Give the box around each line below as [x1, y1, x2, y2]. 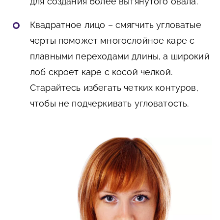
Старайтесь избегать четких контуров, [30, 82, 198, 93]
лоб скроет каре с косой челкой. [30, 66, 172, 77]
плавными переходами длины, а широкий [30, 51, 210, 61]
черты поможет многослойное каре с [30, 35, 195, 46]
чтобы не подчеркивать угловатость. [30, 98, 189, 109]
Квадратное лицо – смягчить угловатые [30, 19, 201, 30]
